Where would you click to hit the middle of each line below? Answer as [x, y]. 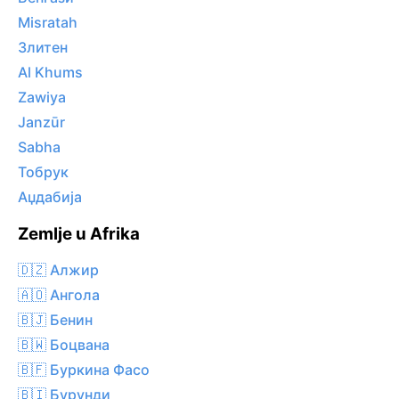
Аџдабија [50, 197]
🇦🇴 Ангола [59, 294]
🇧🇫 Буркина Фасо [84, 369]
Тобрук [43, 172]
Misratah [48, 23]
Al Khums [50, 73]
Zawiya [42, 98]
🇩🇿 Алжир [58, 269]
